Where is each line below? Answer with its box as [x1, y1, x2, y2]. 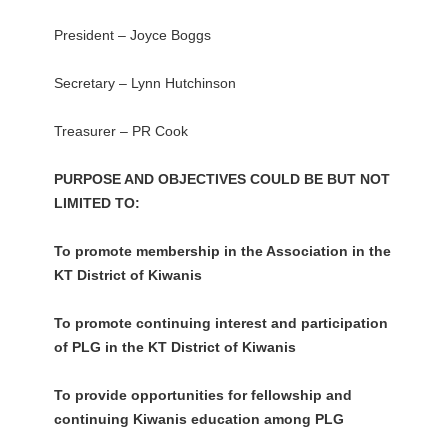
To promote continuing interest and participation [53, 315, 388, 332]
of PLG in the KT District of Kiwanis [53, 339, 296, 356]
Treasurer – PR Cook [53, 123, 188, 140]
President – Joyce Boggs [53, 27, 211, 44]
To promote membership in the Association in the [53, 243, 391, 260]
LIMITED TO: [53, 195, 140, 212]
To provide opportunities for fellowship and [53, 387, 352, 404]
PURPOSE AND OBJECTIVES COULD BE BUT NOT [53, 171, 390, 188]
